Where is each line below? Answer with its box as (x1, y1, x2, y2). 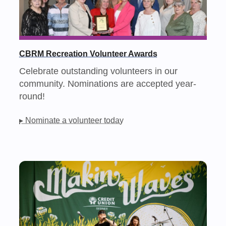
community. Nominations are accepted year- (19, 78, 197, 89)
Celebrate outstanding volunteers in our (19, 65, 178, 76)
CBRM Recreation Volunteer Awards (19, 48, 158, 58)
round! (19, 90, 45, 101)
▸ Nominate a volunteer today (19, 116, 124, 125)
